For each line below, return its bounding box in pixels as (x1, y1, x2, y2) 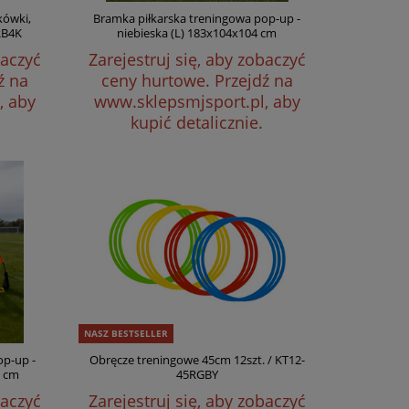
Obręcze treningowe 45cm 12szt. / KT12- (89, 351, 305, 368)
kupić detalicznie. (131, 111, 264, 133)
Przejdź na (214, 69, 293, 91)
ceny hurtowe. (100, 69, 215, 91)
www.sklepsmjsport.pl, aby (93, 90, 300, 112)
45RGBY (175, 366, 218, 383)
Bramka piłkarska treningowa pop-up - (93, 10, 301, 26)
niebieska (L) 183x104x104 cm (117, 25, 278, 41)
